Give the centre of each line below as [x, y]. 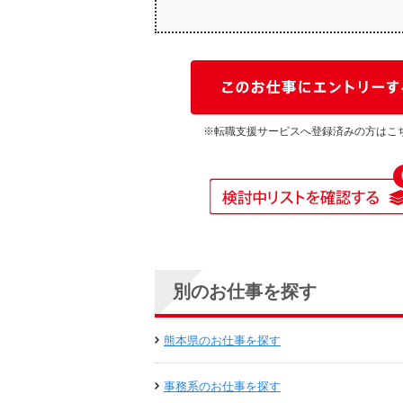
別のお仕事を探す [245, 291]
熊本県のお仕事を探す [222, 340]
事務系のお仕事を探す [222, 386]
